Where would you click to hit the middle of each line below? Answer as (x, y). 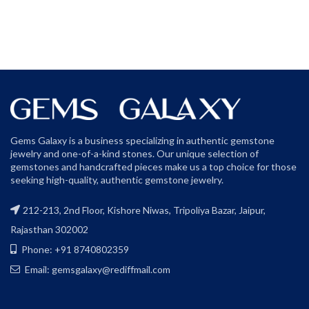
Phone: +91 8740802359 (74, 249)
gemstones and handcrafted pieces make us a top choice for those (153, 166)
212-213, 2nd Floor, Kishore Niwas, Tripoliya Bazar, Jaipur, (144, 210)
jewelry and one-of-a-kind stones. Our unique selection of (134, 153)
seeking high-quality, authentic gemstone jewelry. (117, 179)
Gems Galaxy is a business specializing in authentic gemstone (142, 140)
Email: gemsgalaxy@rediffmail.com (97, 269)
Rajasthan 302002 (49, 229)
